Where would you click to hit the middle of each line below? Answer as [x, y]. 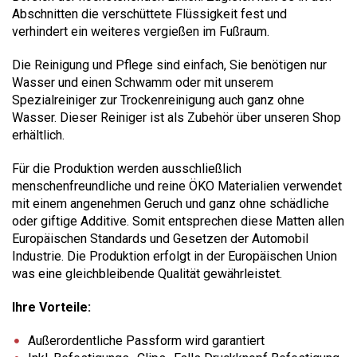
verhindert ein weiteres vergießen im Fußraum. [141, 31]
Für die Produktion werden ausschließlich [127, 168]
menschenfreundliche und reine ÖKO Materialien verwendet [177, 186]
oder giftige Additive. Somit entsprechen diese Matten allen [178, 221]
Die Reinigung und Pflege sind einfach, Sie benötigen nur [169, 65]
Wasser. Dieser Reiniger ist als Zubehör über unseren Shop [177, 117]
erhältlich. [38, 135]
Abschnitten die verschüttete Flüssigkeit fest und [149, 14]
